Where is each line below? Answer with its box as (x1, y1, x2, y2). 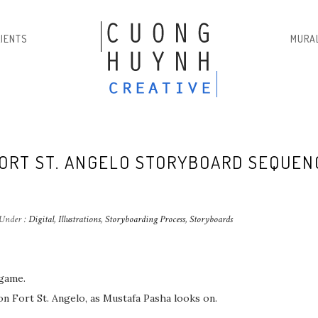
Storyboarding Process (105, 213, 185, 226)
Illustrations (58, 213, 101, 226)
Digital (26, 213, 54, 226)
